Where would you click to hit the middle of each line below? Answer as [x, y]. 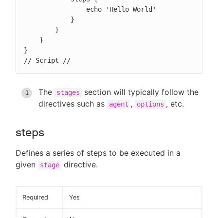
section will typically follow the [140, 92]
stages [68, 93]
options [150, 104]
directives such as [73, 104]
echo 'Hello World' [55, 9]
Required [35, 198]
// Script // [47, 61]
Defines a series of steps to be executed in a [98, 153]
